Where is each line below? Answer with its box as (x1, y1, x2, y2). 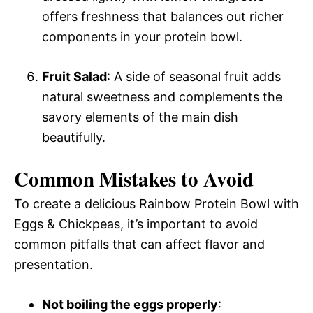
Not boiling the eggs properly (42, 296, 218, 312)
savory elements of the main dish (42, 109, 238, 124)
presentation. (14, 256, 93, 272)
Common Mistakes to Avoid (14, 163, 254, 194)
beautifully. (42, 129, 105, 145)
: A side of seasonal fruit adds (107, 68, 281, 84)
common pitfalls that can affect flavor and (14, 236, 265, 252)
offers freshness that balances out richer (42, 8, 284, 24)
